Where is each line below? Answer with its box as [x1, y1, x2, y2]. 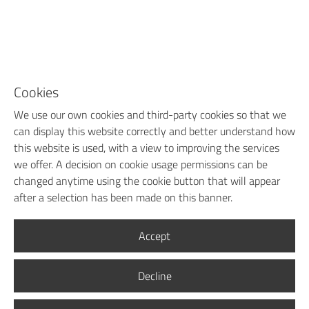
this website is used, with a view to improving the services [14, 139, 279, 156]
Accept [139, 228, 170, 244]
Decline [137, 268, 172, 284]
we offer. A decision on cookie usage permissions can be [14, 156, 268, 172]
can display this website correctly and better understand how [14, 123, 295, 139]
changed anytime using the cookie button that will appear [14, 172, 280, 189]
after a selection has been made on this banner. [14, 189, 232, 206]
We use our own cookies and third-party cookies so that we [14, 106, 286, 123]
